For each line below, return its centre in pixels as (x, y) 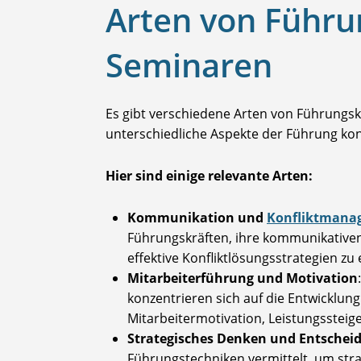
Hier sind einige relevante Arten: (209, 176)
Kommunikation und (197, 218)
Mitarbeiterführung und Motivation (243, 278)
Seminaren (189, 65)
